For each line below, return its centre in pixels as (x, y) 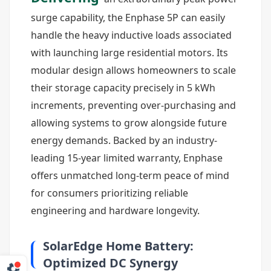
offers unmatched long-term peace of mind (130, 175)
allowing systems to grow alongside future (129, 123)
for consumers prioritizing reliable (109, 193)
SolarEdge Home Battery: (118, 246)
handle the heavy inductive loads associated (131, 35)
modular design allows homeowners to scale (133, 70)
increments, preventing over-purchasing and (133, 105)
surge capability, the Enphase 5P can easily (128, 18)
